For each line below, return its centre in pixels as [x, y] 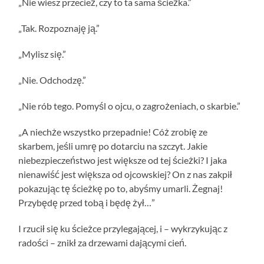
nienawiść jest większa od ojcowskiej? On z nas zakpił [126, 174]
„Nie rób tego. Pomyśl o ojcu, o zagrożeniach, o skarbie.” [130, 105]
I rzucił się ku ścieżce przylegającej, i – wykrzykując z [123, 228]
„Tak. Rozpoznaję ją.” [59, 28]
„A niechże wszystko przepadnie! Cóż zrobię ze [113, 131]
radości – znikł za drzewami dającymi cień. [103, 242]
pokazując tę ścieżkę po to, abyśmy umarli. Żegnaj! [121, 188]
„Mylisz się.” [42, 54]
